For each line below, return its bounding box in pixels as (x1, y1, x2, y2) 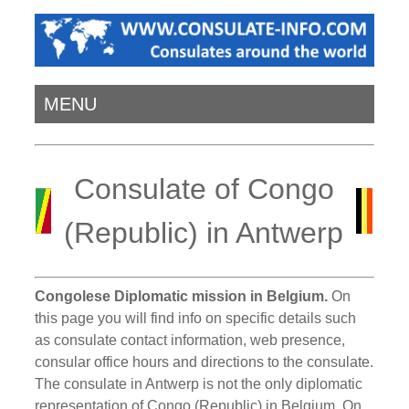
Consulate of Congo (73, 173, 334, 206)
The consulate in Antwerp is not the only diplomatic (35, 375, 363, 392)
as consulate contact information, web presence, (35, 331, 346, 348)
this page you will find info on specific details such (35, 309, 357, 326)
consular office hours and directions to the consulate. (35, 353, 374, 370)
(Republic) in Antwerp (64, 216, 344, 250)
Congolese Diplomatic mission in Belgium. (35, 288, 329, 304)
